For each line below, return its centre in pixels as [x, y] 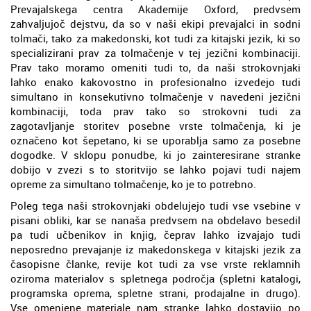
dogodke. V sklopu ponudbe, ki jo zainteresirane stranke [155, 155]
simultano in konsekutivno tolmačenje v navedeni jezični [155, 96]
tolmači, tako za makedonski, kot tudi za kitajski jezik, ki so [155, 38]
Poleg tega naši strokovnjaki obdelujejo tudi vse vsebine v [155, 205]
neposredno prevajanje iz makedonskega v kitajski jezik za [155, 249]
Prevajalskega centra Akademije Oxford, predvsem [155, 9]
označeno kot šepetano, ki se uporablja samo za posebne [155, 140]
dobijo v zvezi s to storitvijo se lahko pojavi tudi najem [155, 169]
